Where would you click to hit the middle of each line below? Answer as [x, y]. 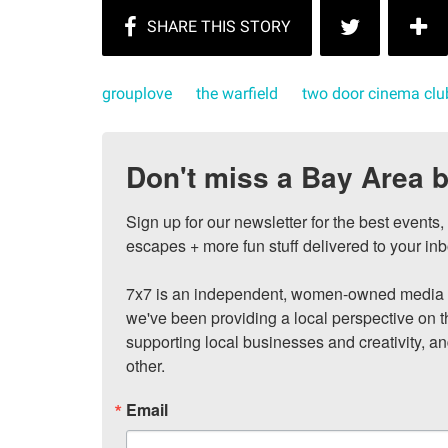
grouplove [137, 94]
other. [145, 366]
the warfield [237, 94]
